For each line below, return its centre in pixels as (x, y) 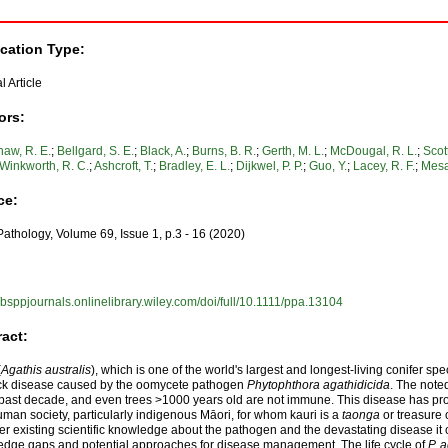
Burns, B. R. (224, 150)
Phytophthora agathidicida (319, 384)
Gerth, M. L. (293, 150)
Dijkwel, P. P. (270, 165)
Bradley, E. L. (195, 165)
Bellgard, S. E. (96, 150)
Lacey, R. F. (384, 165)
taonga (361, 414)
